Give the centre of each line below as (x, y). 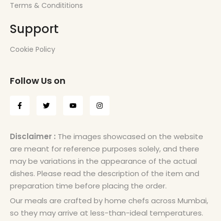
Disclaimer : (34, 137)
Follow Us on (38, 81)
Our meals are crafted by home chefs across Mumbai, (109, 201)
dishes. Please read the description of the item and (105, 174)
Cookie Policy (33, 50)
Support (34, 29)
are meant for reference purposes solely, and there (105, 149)
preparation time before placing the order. (88, 186)
